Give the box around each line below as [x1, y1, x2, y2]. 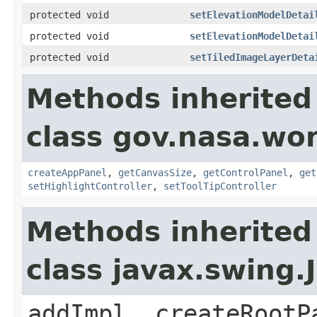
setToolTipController [163, 180, 277, 192]
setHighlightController [28, 180, 152, 192]
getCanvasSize [118, 166, 192, 178]
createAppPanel [28, 166, 107, 178]
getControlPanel [203, 166, 288, 178]
